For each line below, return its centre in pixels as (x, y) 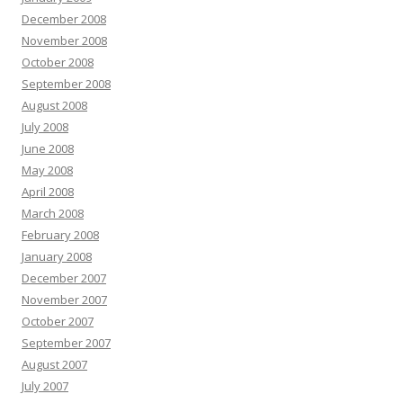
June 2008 (48, 148)
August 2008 (54, 105)
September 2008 (66, 84)
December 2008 (64, 19)
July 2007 (45, 386)
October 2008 (58, 62)
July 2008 (45, 127)
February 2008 (60, 235)
